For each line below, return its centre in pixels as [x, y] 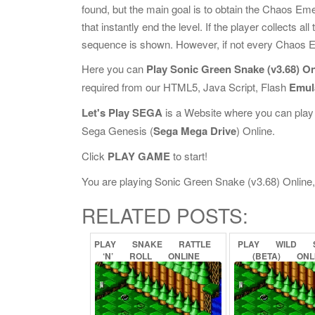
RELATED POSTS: [165, 215]
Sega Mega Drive [195, 131]
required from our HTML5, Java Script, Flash [185, 87]
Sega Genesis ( [117, 130]
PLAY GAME [139, 156]
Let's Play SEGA [122, 112]
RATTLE [195, 244]
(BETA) [268, 256]
